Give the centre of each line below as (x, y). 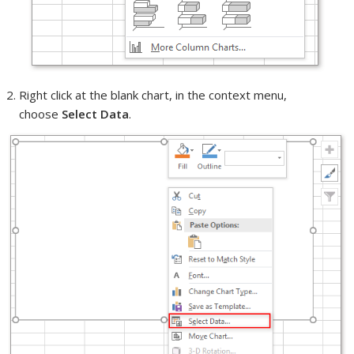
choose (41, 113)
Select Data (96, 113)
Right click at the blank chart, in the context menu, (153, 94)
